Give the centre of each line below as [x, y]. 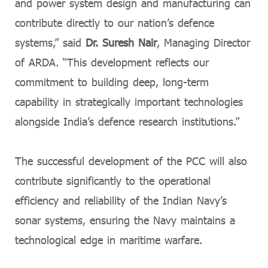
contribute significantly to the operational [113, 180]
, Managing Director [203, 42]
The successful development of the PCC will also [131, 161]
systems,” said [50, 42]
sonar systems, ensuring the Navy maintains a [125, 220]
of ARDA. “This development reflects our [112, 62]
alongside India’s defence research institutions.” [127, 121]
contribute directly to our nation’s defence [115, 22]
